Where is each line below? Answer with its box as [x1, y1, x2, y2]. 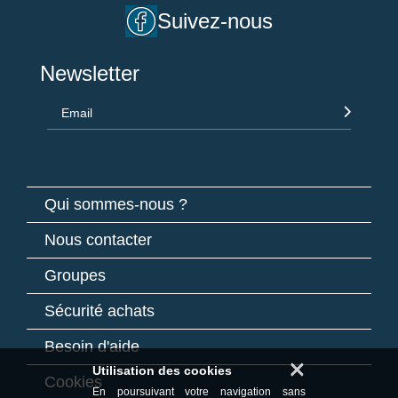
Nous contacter [44, 230, 152, 249]
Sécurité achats [44, 301, 155, 320]
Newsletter [40, 60, 139, 85]
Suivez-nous [156, 8, 273, 33]
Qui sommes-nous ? [44, 195, 187, 213]
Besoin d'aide [44, 337, 139, 355]
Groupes [44, 266, 106, 284]
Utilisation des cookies [92, 363, 232, 378]
